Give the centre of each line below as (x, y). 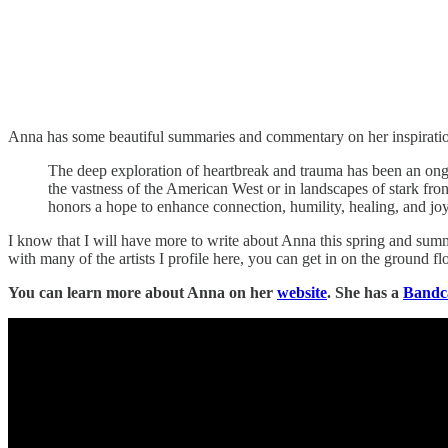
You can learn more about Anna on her (142, 292)
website (302, 292)
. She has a (365, 292)
